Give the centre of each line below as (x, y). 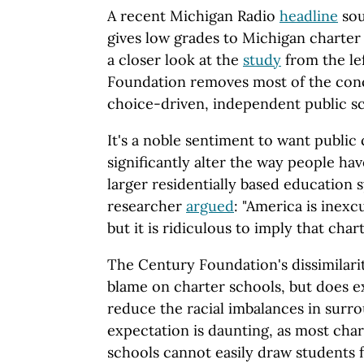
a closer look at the (175, 59)
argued (210, 206)
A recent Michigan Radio (193, 15)
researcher (147, 206)
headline (309, 15)
